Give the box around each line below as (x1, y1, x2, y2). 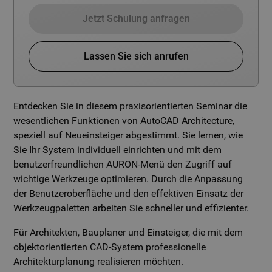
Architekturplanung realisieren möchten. (13, 256, 184, 267)
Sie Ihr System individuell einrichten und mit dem (13, 144, 222, 155)
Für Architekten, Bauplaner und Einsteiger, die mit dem (13, 226, 243, 238)
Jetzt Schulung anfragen (82, 13, 190, 24)
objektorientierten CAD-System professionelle (13, 241, 206, 253)
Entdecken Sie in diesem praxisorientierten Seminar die (13, 100, 248, 112)
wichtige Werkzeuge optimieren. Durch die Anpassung (13, 173, 243, 185)
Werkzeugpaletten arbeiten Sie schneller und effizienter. (13, 202, 250, 214)
